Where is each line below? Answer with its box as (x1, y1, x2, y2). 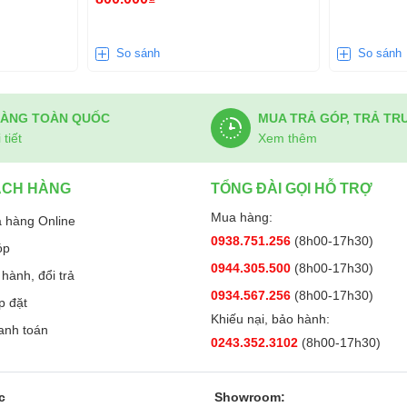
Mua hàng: (211, 210, 273, 224)
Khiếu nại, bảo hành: (211, 312, 330, 326)
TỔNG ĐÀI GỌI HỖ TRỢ (211, 181, 372, 196)
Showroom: (214, 390, 285, 404)
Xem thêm (258, 131, 317, 145)
